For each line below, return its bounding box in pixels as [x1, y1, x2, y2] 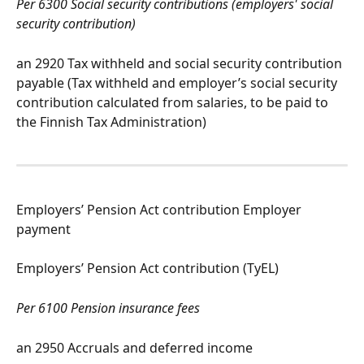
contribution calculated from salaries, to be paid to [16, 93, 331, 111]
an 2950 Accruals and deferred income [16, 339, 253, 357]
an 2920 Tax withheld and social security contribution [16, 54, 345, 72]
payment [16, 219, 71, 238]
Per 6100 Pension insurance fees [16, 299, 200, 318]
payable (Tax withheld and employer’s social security [16, 73, 340, 92]
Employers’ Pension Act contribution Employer [16, 200, 305, 219]
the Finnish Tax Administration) [16, 112, 206, 131]
